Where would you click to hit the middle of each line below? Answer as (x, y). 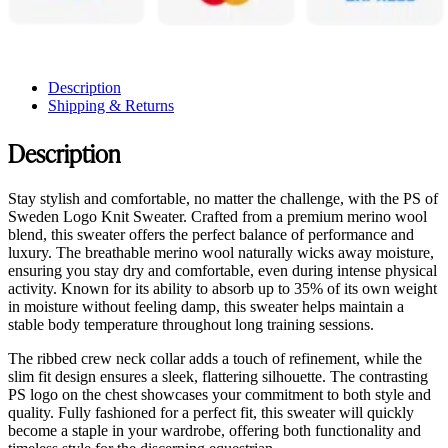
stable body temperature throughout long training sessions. (191, 324)
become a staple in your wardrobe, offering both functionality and (214, 430)
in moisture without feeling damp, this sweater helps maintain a (206, 306)
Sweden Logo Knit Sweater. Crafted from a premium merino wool (217, 216)
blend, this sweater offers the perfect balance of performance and (211, 234)
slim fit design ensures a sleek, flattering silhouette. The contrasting (218, 376)
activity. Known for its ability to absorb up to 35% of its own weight (222, 288)
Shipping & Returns (111, 105)
